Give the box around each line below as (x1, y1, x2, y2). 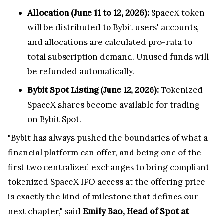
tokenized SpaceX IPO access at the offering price (8, 176, 205, 188)
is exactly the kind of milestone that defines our (8, 191, 198, 202)
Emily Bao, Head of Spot (83, 206, 179, 217)
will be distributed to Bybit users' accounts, (27, 22, 199, 33)
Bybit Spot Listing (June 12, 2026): (27, 85, 159, 96)
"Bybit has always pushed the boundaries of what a (8, 132, 208, 144)
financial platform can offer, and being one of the (8, 147, 201, 158)
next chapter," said (8, 206, 83, 217)
